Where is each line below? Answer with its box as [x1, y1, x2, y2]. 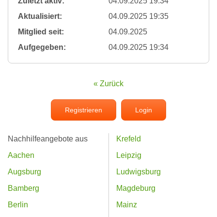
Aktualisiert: [18, 12, 62, 21]
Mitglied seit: [18, 28, 64, 36]
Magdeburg [116, 184, 155, 193]
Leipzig [116, 151, 141, 160]
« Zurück [93, 79, 124, 88]
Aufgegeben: [18, 43, 66, 52]
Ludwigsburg [116, 168, 161, 176]
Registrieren [65, 106, 102, 114]
